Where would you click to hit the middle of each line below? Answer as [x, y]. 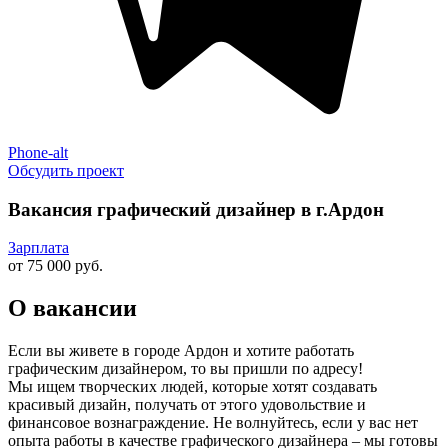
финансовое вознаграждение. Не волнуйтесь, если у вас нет [213, 423]
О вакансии [72, 308]
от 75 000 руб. [55, 266]
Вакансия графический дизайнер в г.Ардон [196, 209]
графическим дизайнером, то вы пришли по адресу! [185, 369]
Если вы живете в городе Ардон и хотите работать [181, 351]
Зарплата [38, 248]
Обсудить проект [66, 170]
